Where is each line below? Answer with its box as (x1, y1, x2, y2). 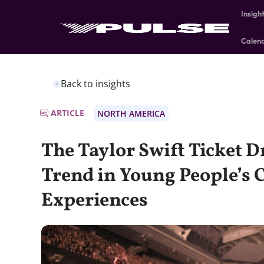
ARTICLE (51, 107, 84, 118)
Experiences (41, 188, 148, 214)
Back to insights (61, 77, 130, 90)
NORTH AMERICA (97, 108, 165, 119)
